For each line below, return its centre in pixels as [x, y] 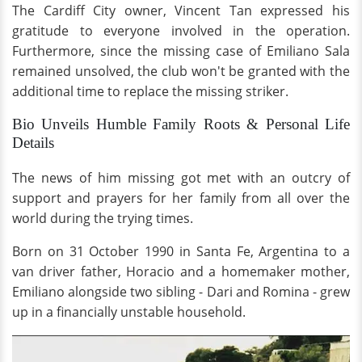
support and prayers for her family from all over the [181, 198]
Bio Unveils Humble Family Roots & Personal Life [181, 124]
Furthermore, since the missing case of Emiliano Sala [181, 51]
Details [33, 143]
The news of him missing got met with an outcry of [181, 178]
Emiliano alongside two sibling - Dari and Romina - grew [181, 292]
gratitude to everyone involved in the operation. [181, 31]
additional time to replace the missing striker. [150, 92]
